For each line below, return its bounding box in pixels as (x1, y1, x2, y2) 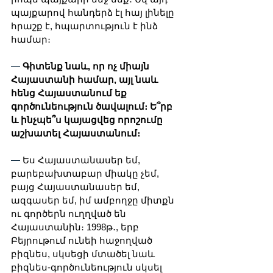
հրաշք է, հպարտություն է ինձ (11, 20, 160, 31)
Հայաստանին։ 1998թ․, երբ (11, 221, 141, 232)
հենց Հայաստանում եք (11, 87, 129, 98)
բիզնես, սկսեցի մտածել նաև (11, 248, 157, 259)
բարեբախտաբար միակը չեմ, (11, 168, 161, 179)
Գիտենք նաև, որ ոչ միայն (20, 60, 152, 71)
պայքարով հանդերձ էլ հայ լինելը (11, 7, 177, 18)
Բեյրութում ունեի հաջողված (11, 235, 155, 246)
